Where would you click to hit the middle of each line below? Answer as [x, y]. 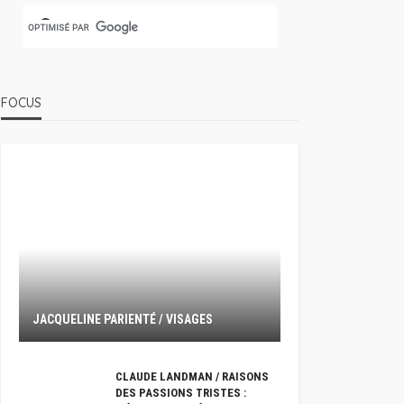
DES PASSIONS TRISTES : [181, 393]
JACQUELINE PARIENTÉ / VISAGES [123, 319]
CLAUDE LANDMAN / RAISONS [192, 376]
